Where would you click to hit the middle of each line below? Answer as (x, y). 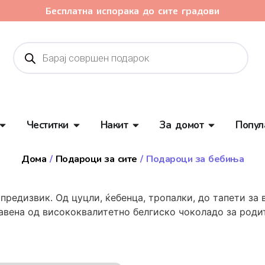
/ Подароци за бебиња (190, 159)
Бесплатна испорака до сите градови (132, 10)
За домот (182, 125)
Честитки (47, 125)
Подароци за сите (96, 159)
